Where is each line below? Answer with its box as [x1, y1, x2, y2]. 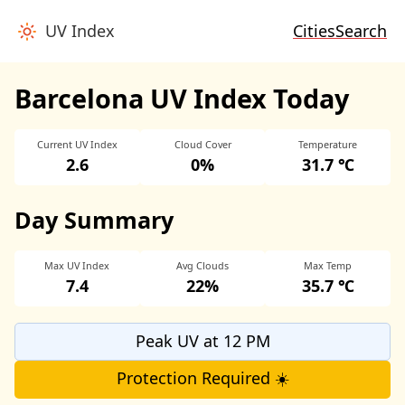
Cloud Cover [174, 137, 231, 152]
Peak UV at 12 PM [135, 329, 270, 352]
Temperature [298, 137, 358, 152]
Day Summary [14, 204, 174, 236]
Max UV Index [44, 258, 110, 272]
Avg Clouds [176, 258, 229, 272]
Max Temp [304, 258, 353, 272]
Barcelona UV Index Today [14, 80, 349, 116]
